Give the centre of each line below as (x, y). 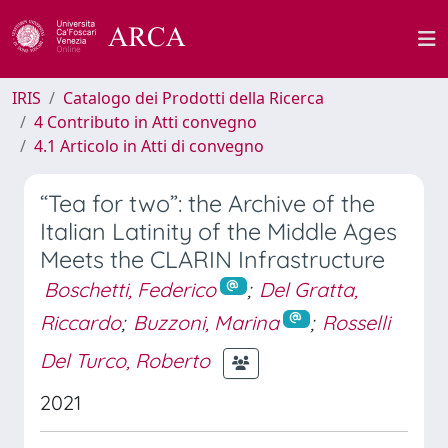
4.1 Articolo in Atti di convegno (149, 146)
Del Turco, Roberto (125, 361)
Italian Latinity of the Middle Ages (218, 231)
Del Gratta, (308, 289)
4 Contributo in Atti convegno (145, 122)
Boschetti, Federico (130, 289)
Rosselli (355, 322)
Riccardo (80, 322)
